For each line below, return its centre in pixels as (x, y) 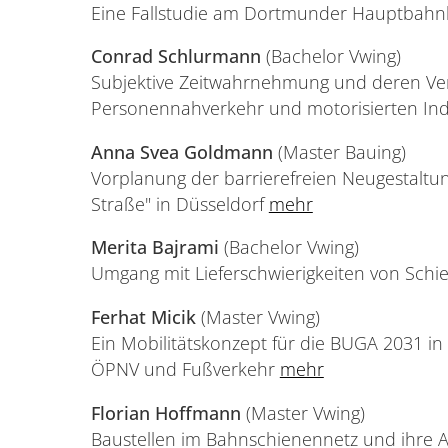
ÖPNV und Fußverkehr (185, 369)
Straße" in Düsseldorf (179, 203)
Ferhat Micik (145, 317)
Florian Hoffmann (165, 412)
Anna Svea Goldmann (181, 151)
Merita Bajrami (157, 247)
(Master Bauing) (339, 151)
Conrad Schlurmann (175, 56)
